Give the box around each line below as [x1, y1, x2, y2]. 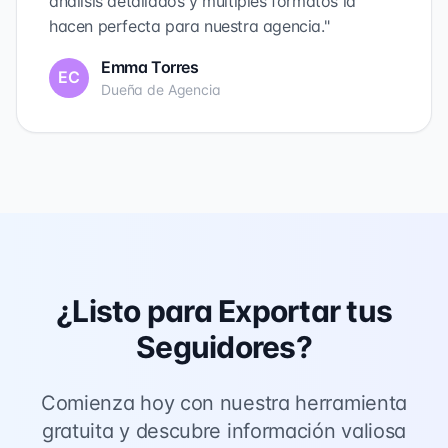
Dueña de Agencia [101, 81, 221, 98]
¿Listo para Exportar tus [56, 293, 392, 329]
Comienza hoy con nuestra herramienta [40, 391, 408, 415]
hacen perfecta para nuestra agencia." [49, 16, 330, 36]
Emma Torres [101, 57, 199, 77]
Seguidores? [136, 329, 312, 365]
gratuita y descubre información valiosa [41, 419, 407, 443]
